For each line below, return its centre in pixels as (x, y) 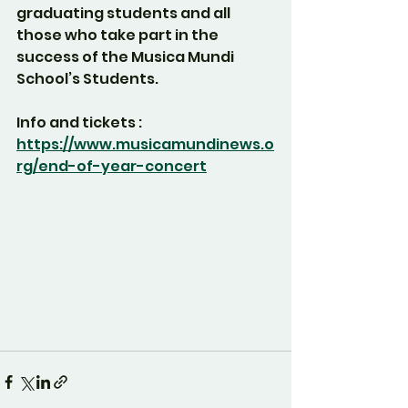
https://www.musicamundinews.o (145, 144)
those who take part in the (119, 35)
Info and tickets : (79, 122)
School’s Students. (87, 79)
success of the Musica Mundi (127, 57)
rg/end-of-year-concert (112, 166)
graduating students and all (125, 13)
